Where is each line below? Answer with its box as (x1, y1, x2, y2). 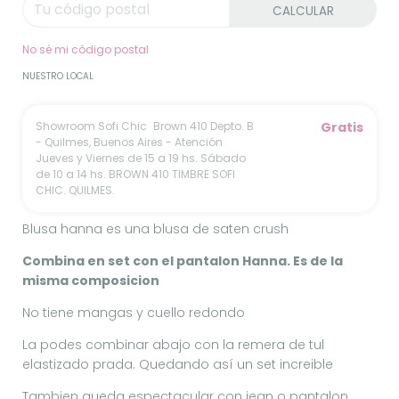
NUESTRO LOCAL (22, 69, 94, 83)
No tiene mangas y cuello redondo (22, 303, 245, 322)
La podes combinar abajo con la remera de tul (22, 335, 324, 354)
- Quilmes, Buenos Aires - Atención (36, 134, 223, 150)
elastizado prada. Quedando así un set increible (22, 354, 333, 373)
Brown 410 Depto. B (153, 118, 254, 134)
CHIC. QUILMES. (36, 182, 115, 198)
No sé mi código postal (22, 41, 149, 57)
